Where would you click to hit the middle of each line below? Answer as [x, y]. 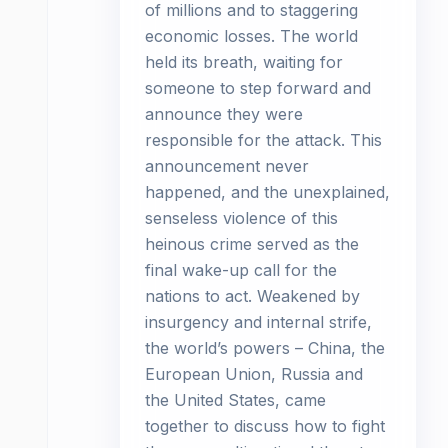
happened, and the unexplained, [267, 192]
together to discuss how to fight [265, 426]
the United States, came [235, 400]
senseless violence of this [241, 218]
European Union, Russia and [254, 374]
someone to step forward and [258, 88]
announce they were [224, 114]
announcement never [227, 166]
